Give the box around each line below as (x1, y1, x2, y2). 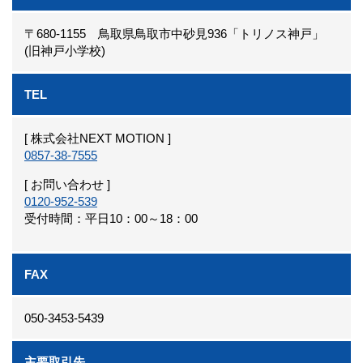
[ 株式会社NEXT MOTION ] (24, 131, 171, 146)
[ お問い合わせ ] (24, 177, 110, 192)
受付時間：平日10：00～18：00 (24, 211, 198, 226)
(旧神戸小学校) (24, 44, 105, 58)
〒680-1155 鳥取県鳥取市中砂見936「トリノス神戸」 (24, 27, 324, 41)
